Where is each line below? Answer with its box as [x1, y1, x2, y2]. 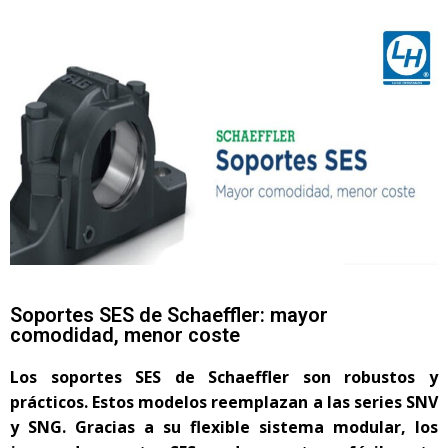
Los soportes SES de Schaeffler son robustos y [10, 366, 438, 389]
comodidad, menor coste [10, 323, 240, 348]
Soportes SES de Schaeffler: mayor [10, 303, 328, 328]
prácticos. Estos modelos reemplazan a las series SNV [10, 391, 438, 414]
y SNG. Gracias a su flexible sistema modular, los [10, 416, 438, 439]
